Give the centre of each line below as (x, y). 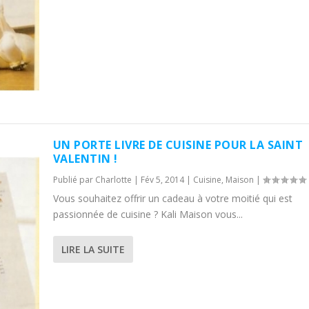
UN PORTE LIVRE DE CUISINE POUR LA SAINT (178, 145)
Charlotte (113, 180)
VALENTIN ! (85, 159)
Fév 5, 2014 (162, 180)
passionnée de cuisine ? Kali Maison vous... (148, 215)
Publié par (74, 180)
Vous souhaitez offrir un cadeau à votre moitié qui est (172, 199)
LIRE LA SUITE (93, 250)
